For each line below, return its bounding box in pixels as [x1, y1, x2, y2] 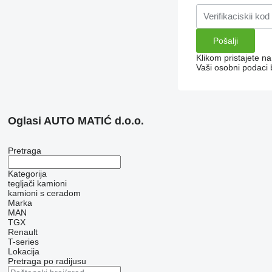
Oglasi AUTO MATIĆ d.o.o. [7, 114, 144, 127]
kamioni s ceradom [7, 188, 81, 198]
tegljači [7, 178, 35, 188]
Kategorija [7, 168, 47, 178]
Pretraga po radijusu [7, 256, 86, 266]
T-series [7, 236, 39, 246]
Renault [7, 226, 38, 237]
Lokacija [7, 246, 39, 256]
